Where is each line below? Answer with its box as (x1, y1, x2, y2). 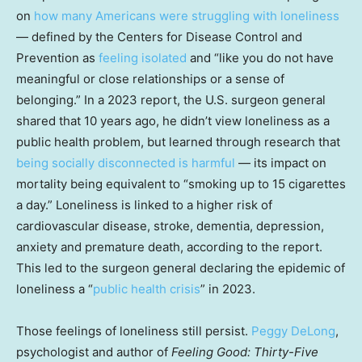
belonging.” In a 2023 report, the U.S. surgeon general (16, 91, 326, 107)
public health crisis (93, 280, 200, 297)
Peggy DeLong (251, 322, 335, 339)
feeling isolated (99, 49, 187, 65)
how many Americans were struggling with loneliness (34, 7, 339, 23)
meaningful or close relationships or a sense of (16, 70, 284, 86)
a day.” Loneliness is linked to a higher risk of (16, 196, 272, 213)
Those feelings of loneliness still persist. (16, 322, 251, 339)
